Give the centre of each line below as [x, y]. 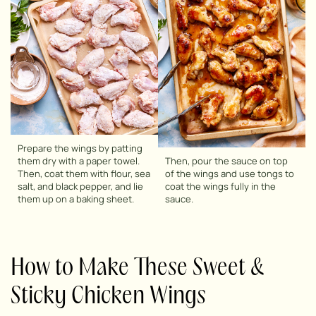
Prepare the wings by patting [80, 148]
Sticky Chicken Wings [108, 296]
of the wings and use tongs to [230, 173]
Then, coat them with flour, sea [84, 173]
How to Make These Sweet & [138, 268]
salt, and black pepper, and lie [80, 186]
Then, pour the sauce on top [226, 160]
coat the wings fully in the [220, 186]
